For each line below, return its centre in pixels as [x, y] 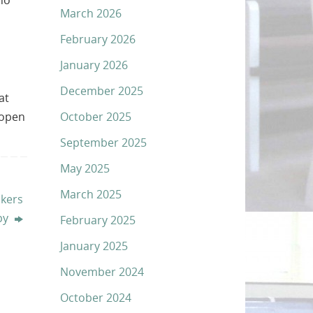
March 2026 [91, 13]
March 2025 [91, 194]
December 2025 [102, 90]
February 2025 [98, 220]
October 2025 [96, 116]
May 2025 [85, 168]
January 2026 [94, 65]
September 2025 [103, 142]
